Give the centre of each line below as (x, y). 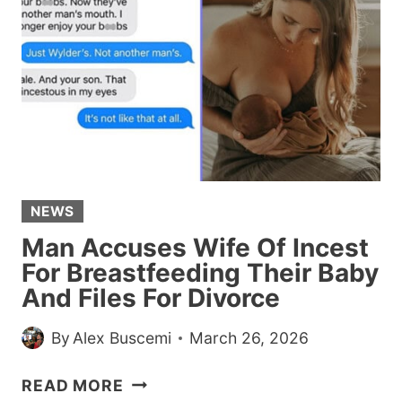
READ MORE (73, 385)
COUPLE (157, 119)
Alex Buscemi (122, 337)
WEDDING (164, 26)
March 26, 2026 (249, 337)
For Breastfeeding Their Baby (200, 272)
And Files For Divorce (151, 297)
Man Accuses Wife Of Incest (195, 247)
